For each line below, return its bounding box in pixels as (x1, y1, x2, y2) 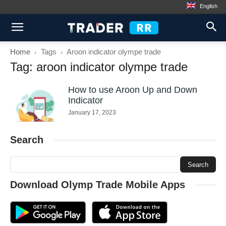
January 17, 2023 (68, 109, 116, 116)
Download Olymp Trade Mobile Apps (10, 179, 185, 190)
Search (10, 134, 43, 145)
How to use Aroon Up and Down (68, 85, 197, 95)
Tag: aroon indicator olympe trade (10, 60, 188, 74)
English (200, 3, 217, 9)
